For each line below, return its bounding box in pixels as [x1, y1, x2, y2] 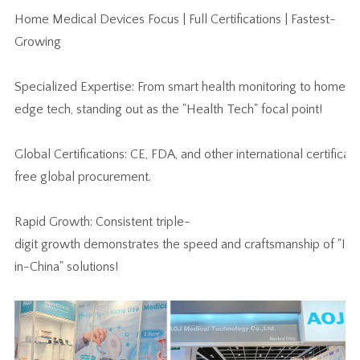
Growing [14, 35, 61, 50]
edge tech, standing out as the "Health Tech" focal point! [14, 102, 322, 117]
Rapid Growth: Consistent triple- [14, 215, 190, 230]
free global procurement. [14, 170, 151, 185]
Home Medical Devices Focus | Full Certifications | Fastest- [14, 12, 336, 27]
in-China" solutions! [14, 260, 118, 275]
